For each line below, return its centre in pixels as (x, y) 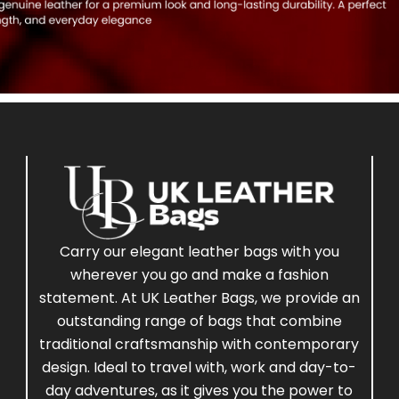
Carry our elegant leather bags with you (199, 252)
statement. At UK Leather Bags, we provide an (199, 298)
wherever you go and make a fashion (199, 275)
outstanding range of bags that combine (199, 322)
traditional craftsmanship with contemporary (199, 345)
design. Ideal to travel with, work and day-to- (199, 368)
